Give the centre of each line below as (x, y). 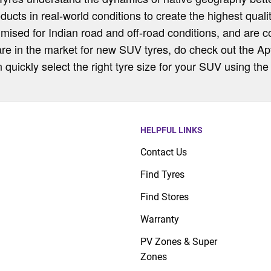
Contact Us (164, 152)
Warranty (160, 219)
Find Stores (165, 197)
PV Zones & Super (179, 241)
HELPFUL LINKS (172, 130)
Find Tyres (163, 174)
